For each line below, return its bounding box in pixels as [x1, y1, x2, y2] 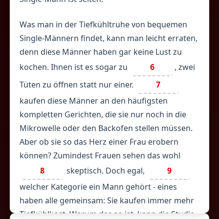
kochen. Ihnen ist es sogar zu [20, 62, 130, 72]
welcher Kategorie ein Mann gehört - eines [20, 181, 177, 192]
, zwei [175, 62, 195, 72]
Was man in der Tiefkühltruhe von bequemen [20, 19, 187, 30]
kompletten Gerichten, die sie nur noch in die [20, 109, 186, 120]
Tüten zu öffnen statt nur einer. [20, 79, 135, 90]
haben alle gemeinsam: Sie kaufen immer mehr [20, 195, 194, 206]
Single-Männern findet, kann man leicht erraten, [20, 33, 197, 44]
